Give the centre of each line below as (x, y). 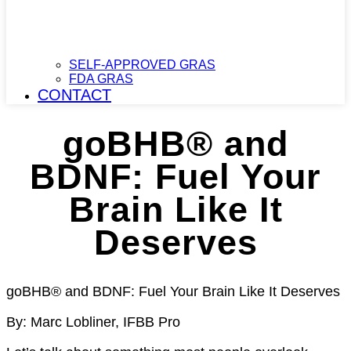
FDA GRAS (101, 79)
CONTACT (74, 95)
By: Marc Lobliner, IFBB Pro (93, 322)
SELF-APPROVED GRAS (142, 65)
